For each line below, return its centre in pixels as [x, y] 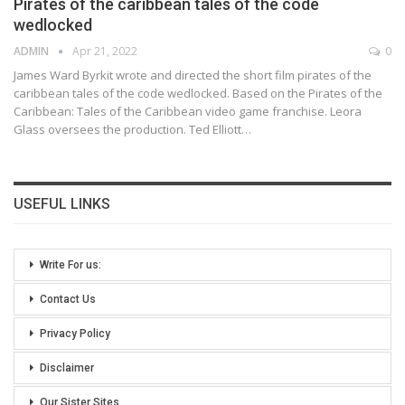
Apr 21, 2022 [105, 52]
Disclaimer [67, 368]
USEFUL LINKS [62, 204]
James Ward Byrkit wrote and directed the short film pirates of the [193, 75]
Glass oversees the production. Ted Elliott [127, 130]
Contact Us [68, 300]
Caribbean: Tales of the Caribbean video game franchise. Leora [188, 112]
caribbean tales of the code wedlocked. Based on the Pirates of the [198, 94]
